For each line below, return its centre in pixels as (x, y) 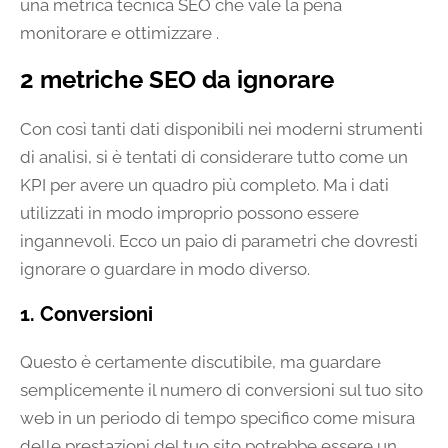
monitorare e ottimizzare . (119, 33)
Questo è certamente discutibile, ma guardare (200, 362)
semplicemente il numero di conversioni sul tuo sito (221, 390)
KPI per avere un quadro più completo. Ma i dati (204, 185)
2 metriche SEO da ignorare (177, 80)
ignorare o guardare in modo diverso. (165, 269)
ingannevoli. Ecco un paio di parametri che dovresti (219, 241)
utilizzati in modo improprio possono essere (189, 213)
